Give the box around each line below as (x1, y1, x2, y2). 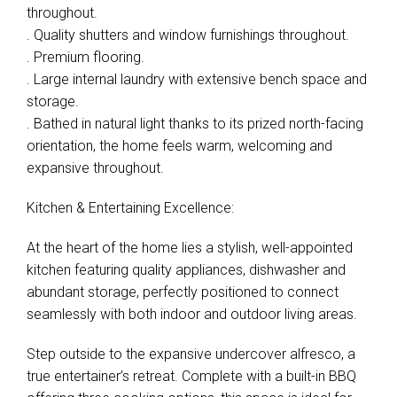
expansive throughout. (27, 160, 164, 176)
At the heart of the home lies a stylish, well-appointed (27, 239, 353, 256)
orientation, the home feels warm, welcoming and (27, 137, 332, 154)
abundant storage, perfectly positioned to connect (27, 284, 339, 300)
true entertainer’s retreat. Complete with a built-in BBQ (27, 368, 356, 385)
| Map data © (210, 19, 270, 34)
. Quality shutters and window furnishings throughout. (27, 27, 349, 43)
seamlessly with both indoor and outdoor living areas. (27, 306, 357, 323)
